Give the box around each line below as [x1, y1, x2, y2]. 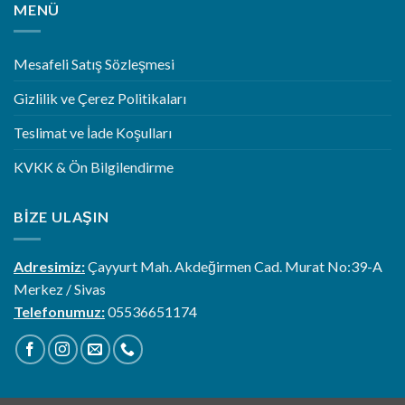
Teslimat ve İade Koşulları [14, 124, 172, 142]
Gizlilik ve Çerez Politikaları [14, 89, 186, 108]
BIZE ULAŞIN [14, 208, 109, 226]
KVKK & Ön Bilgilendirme [14, 158, 174, 176]
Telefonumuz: [14, 302, 105, 320]
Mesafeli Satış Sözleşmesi [14, 55, 174, 73]
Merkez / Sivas [14, 279, 106, 297]
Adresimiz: [14, 257, 85, 275]
